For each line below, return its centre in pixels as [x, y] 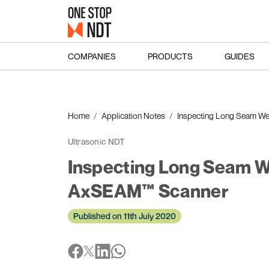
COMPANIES [92, 56]
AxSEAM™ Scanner [148, 191]
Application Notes [133, 116]
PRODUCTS [170, 56]
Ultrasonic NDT [96, 141]
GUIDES [239, 56]
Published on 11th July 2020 [124, 216]
